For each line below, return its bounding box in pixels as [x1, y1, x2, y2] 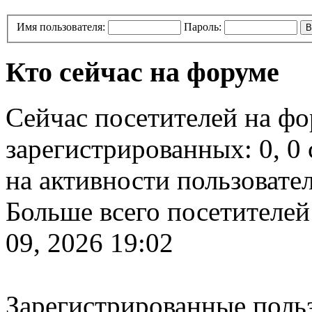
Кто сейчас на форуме [6, 56, 279, 88]
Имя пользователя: [17, 20, 105, 33]
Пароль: [184, 20, 221, 33]
